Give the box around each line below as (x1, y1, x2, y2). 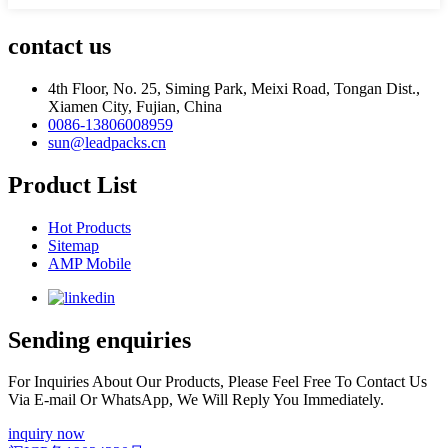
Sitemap (48, 236, 99, 254)
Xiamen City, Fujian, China (48, 97, 222, 115)
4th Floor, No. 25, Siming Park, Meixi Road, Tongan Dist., (48, 79, 420, 97)
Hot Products (48, 218, 131, 236)
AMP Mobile (48, 254, 131, 272)
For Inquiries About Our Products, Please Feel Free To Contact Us (8, 373, 427, 391)
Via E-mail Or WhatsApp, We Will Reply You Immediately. (8, 391, 384, 409)
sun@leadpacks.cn (48, 133, 166, 151)
